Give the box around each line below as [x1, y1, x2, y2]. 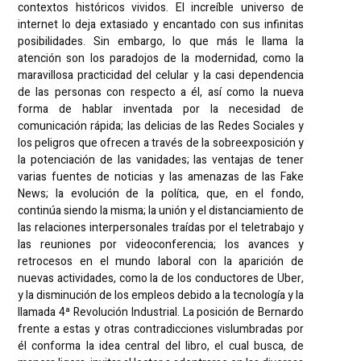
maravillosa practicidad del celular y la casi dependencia [18, 66, 305, 84]
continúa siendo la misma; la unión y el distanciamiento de [18, 201, 305, 219]
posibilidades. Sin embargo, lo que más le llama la [18, 32, 305, 50]
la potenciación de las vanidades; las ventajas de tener [18, 151, 305, 168]
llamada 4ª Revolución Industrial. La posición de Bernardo [18, 303, 305, 321]
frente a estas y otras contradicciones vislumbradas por [18, 320, 305, 338]
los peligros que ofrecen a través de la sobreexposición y [18, 134, 305, 151]
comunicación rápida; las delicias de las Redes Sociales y [18, 117, 305, 135]
